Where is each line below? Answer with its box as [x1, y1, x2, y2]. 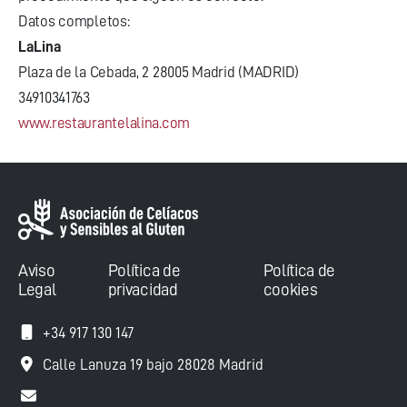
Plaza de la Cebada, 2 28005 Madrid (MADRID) [18, 65, 299, 80]
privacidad [107, 281, 178, 299]
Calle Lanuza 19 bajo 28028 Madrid [43, 357, 263, 373]
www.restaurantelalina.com [18, 115, 190, 131]
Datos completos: [18, 14, 130, 29]
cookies [263, 281, 318, 299]
